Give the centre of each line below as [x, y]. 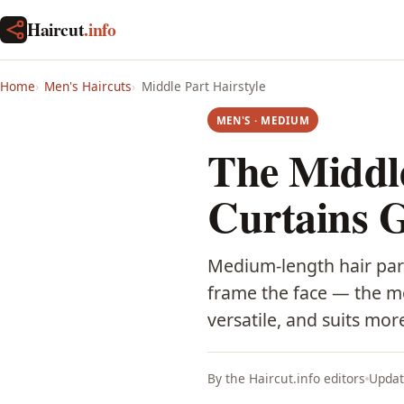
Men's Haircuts [88, 86]
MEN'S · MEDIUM [263, 120]
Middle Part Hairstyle [203, 86]
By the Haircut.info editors [286, 379]
